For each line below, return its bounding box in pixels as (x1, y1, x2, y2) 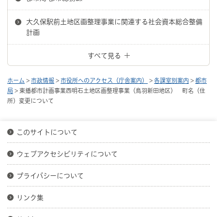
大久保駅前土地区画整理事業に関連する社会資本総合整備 (26, 18, 202, 26)
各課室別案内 (154, 77, 189, 84)
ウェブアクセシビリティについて (16, 151, 118, 158)
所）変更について (7, 98, 54, 104)
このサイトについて (16, 129, 77, 136)
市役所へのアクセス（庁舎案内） (61, 77, 148, 84)
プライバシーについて (16, 172, 84, 180)
